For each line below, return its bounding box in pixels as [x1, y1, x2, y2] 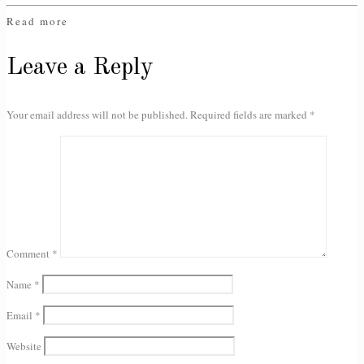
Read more [6, 14, 68, 29]
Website [6, 339, 41, 354]
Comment [6, 246, 52, 262]
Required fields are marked [190, 107, 310, 123]
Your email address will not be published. [6, 107, 188, 123]
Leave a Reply [6, 55, 154, 80]
